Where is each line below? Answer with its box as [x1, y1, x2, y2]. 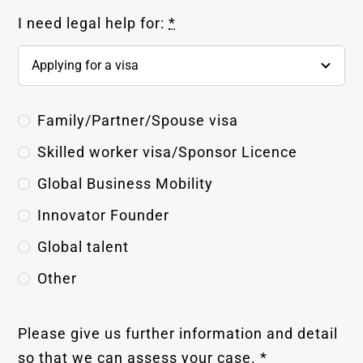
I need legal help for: [18, 15, 169, 32]
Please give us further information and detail [18, 324, 339, 342]
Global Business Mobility [37, 174, 214, 192]
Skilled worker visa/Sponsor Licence [37, 143, 298, 160]
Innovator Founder [37, 206, 170, 224]
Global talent [37, 237, 130, 255]
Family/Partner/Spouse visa [37, 111, 239, 129]
